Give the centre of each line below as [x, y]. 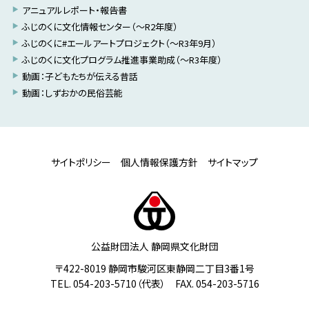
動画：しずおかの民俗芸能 [72, 92]
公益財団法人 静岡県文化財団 [154, 246]
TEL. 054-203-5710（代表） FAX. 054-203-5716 [154, 283]
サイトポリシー [81, 162]
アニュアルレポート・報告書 [74, 10]
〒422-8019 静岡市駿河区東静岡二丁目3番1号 [154, 268]
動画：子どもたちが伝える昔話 [80, 76]
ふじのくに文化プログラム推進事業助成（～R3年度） [122, 59]
